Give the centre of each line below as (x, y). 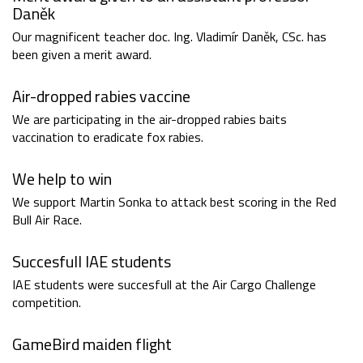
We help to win (62, 179)
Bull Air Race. (47, 220)
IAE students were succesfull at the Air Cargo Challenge (164, 285)
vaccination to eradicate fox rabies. (108, 137)
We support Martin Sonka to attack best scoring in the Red (174, 202)
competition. (47, 303)
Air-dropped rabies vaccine (101, 96)
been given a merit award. (82, 55)
